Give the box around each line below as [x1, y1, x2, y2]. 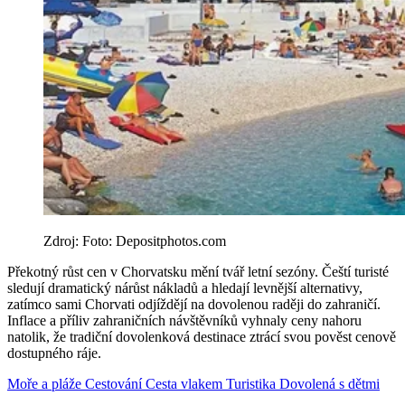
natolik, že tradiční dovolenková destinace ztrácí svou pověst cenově [7, 329, 396, 345]
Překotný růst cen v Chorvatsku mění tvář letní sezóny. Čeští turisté [7, 264, 389, 280]
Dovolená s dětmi [279, 376, 380, 392]
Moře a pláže [7, 376, 85, 392]
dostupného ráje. [7, 345, 101, 362]
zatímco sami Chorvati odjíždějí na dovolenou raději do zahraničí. [7, 297, 381, 313]
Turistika [226, 376, 279, 392]
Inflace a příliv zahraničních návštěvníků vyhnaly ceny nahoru [7, 313, 362, 329]
